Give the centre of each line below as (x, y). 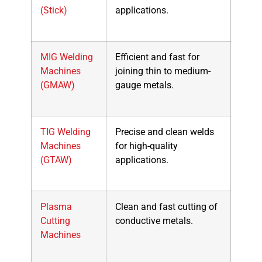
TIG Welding (65, 132)
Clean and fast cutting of (166, 207)
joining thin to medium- (163, 71)
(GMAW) (57, 85)
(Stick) (54, 11)
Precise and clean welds (164, 132)
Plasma (56, 207)
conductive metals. (154, 221)
